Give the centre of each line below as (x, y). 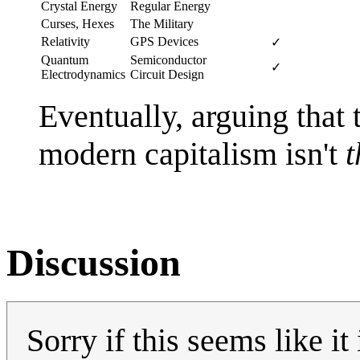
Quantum (65, 59)
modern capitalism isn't (192, 153)
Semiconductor (168, 59)
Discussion (94, 262)
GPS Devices (164, 41)
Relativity (65, 41)
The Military (162, 23)
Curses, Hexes (78, 23)
